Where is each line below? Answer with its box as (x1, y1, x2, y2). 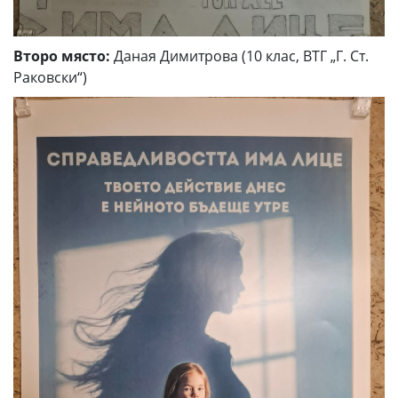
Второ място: (13, 46, 110, 67)
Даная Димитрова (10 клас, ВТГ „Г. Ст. (110, 46, 369, 67)
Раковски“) (13, 68, 87, 88)
